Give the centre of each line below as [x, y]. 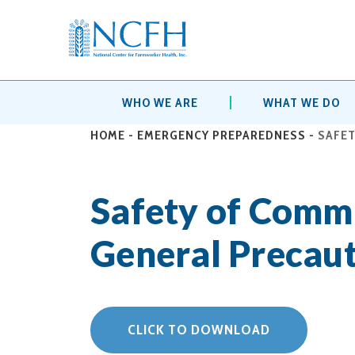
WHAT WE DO [301, 103]
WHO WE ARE [160, 103]
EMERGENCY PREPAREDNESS [221, 135]
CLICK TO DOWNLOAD [199, 330]
